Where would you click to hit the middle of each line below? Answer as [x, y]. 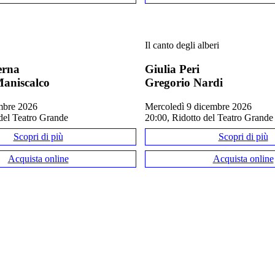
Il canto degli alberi [182, 45]
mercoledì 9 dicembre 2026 [203, 106]
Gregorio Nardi [184, 82]
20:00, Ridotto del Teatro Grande [209, 117]
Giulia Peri [172, 69]
